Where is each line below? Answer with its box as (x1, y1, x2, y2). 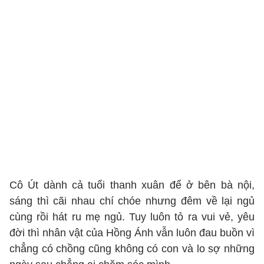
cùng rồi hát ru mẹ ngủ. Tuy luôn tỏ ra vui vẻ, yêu (9, 211, 255, 223)
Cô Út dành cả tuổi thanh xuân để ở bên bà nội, (9, 179, 255, 191)
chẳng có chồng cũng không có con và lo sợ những (9, 243, 255, 255)
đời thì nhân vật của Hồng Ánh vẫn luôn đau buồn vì (9, 227, 255, 239)
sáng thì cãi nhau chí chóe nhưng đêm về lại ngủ (9, 195, 255, 207)
